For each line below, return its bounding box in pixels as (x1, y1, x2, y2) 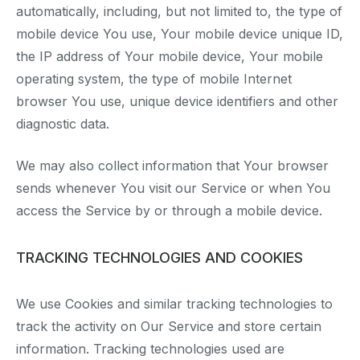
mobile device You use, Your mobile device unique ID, (16, 26, 343, 43)
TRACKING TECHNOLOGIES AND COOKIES (16, 249, 303, 267)
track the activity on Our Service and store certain (16, 318, 321, 335)
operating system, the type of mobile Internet (16, 71, 292, 88)
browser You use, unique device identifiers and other (16, 93, 338, 110)
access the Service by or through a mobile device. (16, 202, 322, 219)
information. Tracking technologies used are (16, 341, 284, 358)
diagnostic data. (16, 116, 109, 133)
